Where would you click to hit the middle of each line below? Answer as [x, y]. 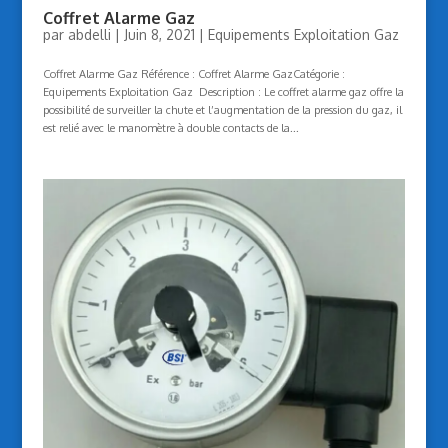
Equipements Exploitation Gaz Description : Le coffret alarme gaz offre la [223, 91]
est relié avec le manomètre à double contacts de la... [170, 127]
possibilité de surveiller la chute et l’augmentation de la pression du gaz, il [222, 109]
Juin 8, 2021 [159, 34]
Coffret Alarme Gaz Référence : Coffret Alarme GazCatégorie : [193, 73]
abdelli [89, 34]
